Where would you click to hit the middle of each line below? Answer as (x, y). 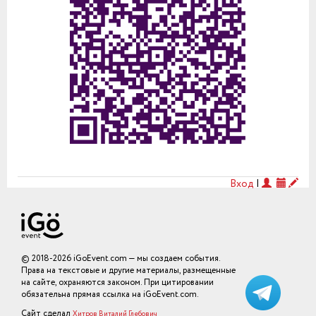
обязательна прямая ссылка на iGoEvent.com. (110, 294)
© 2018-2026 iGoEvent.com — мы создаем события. (121, 258)
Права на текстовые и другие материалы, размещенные (128, 270)
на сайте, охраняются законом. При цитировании (117, 282)
